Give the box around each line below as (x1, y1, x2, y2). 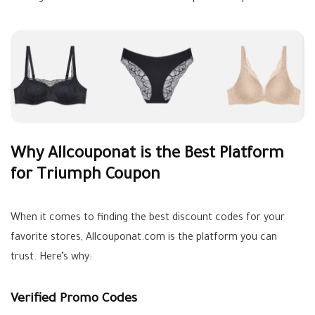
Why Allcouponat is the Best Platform (11, 146, 284, 165)
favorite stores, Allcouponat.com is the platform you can (11, 233, 277, 245)
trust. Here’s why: (11, 252, 92, 264)
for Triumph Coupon (11, 167, 160, 186)
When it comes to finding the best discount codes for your (11, 213, 285, 225)
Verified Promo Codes (11, 292, 137, 307)
